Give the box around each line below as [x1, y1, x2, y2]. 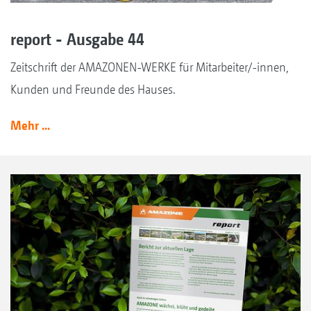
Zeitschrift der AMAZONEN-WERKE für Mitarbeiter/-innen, [10, 59, 289, 74]
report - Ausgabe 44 [10, 28, 144, 49]
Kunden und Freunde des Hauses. [10, 81, 176, 96]
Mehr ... [10, 117, 50, 133]
